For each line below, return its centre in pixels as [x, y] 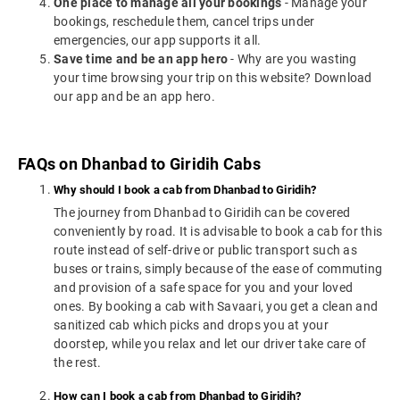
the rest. [78, 363]
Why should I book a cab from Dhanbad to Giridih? [185, 190]
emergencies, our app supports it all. [158, 41]
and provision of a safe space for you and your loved [203, 288]
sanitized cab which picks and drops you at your [191, 325]
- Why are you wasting [292, 59]
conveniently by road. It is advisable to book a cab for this [218, 232]
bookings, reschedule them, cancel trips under [184, 22]
